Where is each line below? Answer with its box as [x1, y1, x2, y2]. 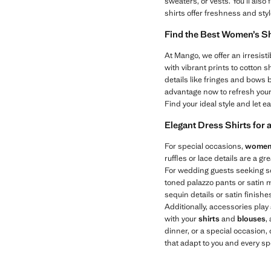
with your [165, 214, 198, 224]
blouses [237, 214, 266, 224]
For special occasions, [165, 141, 245, 152]
